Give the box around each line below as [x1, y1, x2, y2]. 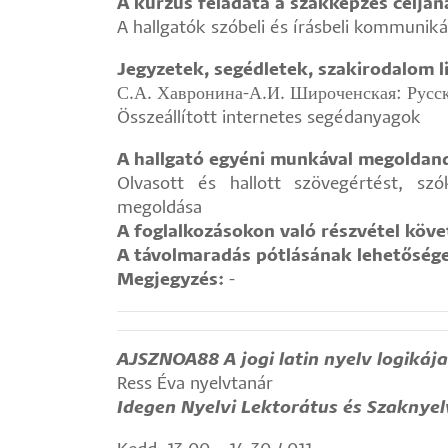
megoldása [117, 200, 202, 217]
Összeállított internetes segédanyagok [117, 110, 421, 127]
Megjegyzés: [117, 272, 224, 289]
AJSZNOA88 [117, 352, 219, 369]
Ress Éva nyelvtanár [117, 376, 273, 393]
